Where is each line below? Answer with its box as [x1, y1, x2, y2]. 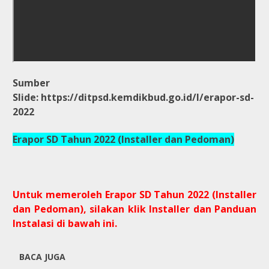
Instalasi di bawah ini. [13, 216, 117, 230]
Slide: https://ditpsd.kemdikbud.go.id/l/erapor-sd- [13, 90, 254, 104]
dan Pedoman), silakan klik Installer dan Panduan [13, 202, 256, 216]
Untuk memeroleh [13, 187, 105, 201]
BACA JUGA [19, 250, 65, 262]
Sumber [13, 76, 50, 89]
